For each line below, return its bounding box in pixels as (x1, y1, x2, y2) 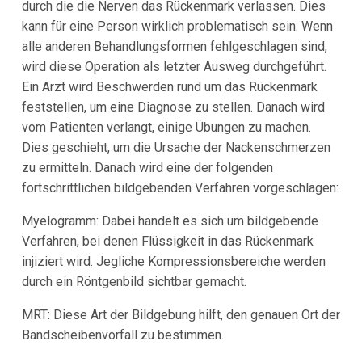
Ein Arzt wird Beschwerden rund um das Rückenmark (21, 78, 318, 95)
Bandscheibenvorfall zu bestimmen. (21, 326, 224, 343)
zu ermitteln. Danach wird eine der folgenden (21, 159, 273, 175)
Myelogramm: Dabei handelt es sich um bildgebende (21, 213, 318, 229)
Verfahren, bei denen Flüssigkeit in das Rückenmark (21, 233, 314, 249)
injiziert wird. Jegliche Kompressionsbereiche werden (21, 253, 326, 269)
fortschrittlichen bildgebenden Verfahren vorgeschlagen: (21, 179, 339, 196)
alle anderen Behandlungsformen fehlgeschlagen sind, (21, 38, 327, 54)
